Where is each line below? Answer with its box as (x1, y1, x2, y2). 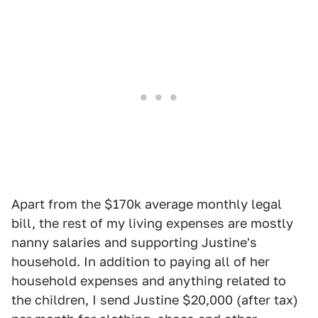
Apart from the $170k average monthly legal (11, 197, 282, 212)
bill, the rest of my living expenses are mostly (11, 216, 293, 231)
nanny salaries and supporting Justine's (11, 235, 257, 250)
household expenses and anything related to (11, 273, 286, 288)
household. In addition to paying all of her (11, 254, 270, 269)
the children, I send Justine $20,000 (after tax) (11, 292, 298, 307)
